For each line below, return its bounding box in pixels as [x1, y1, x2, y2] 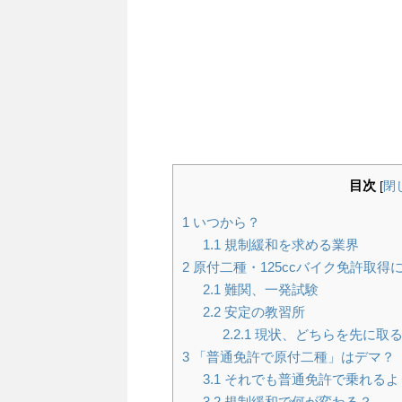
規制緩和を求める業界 [220, 237, 359, 253]
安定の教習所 [220, 304, 305, 320]
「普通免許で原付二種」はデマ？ [189, 349, 395, 365]
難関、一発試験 [220, 282, 319, 298]
